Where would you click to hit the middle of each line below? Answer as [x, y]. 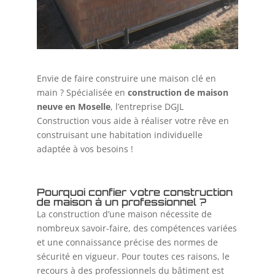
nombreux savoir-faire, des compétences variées [137, 228]
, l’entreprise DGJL [147, 107]
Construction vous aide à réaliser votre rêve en [133, 121]
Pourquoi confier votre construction [134, 192]
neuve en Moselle [73, 107]
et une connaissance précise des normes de [127, 242]
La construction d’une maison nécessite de [124, 214]
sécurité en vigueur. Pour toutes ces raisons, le [133, 257]
